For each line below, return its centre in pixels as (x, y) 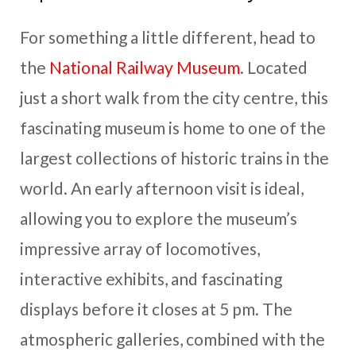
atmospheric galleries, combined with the (172, 339)
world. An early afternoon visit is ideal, (162, 188)
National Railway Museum (145, 67)
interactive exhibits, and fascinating (151, 278)
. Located (274, 67)
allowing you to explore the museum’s (159, 218)
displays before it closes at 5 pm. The (156, 308)
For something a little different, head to (168, 37)
